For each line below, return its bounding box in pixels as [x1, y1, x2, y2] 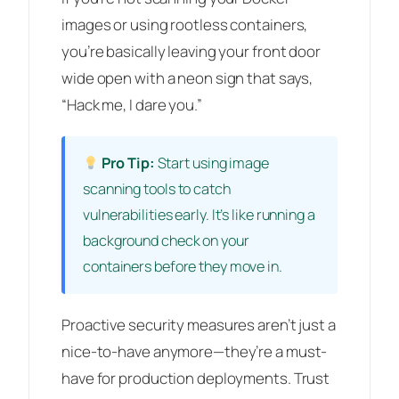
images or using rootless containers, [61, 14, 308, 36]
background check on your [83, 231, 249, 251]
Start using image [154, 153, 269, 174]
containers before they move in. [83, 256, 282, 277]
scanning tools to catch [83, 179, 231, 199]
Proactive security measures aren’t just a [61, 314, 336, 336]
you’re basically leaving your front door [61, 41, 321, 62]
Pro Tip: [99, 153, 155, 174]
